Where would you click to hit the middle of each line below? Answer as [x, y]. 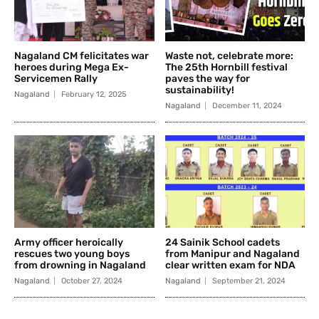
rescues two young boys [72, 253]
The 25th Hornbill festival [226, 67]
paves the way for [207, 78]
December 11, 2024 [247, 105]
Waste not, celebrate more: [229, 56]
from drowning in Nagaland [80, 265]
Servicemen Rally [56, 78]
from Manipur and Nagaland [232, 253]
